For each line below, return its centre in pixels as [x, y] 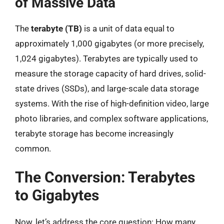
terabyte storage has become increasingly [94, 133]
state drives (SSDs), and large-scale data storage [107, 88]
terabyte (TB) [56, 28]
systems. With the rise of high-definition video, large [112, 103]
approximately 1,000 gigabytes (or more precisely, [109, 43]
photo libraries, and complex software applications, [111, 118]
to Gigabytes [57, 195]
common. [33, 148]
